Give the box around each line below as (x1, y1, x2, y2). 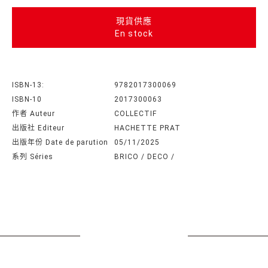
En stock (115, 29, 153, 38)
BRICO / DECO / (114, 153, 175, 161)
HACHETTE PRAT (114, 124, 181, 132)
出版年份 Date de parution (12, 138, 108, 147)
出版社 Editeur (12, 124, 65, 132)
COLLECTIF (114, 109, 157, 118)
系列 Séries (12, 153, 53, 161)
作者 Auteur (12, 109, 55, 118)
